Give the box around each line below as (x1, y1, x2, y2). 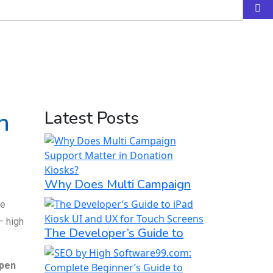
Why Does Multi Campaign (44, 175, 191, 193)
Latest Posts (44, 106, 139, 130)
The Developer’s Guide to (44, 224, 183, 241)
